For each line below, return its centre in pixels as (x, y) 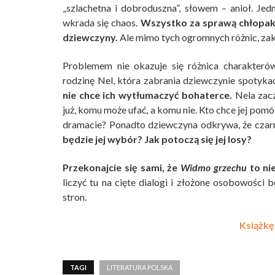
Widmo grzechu (214, 167)
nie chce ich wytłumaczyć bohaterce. (148, 95)
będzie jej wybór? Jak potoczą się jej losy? (157, 139)
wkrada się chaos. (102, 22)
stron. (75, 197)
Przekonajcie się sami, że (122, 167)
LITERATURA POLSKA (140, 267)
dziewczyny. (90, 37)
